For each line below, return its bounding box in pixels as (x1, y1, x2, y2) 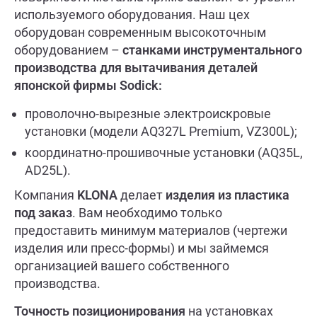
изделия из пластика (166, 187, 289, 202)
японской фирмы (14, 78, 120, 93)
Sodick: (120, 78, 162, 93)
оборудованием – (14, 42, 122, 58)
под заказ (14, 204, 72, 220)
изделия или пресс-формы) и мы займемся (14, 240, 269, 255)
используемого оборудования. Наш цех (14, 7, 250, 23)
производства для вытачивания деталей (14, 60, 258, 76)
